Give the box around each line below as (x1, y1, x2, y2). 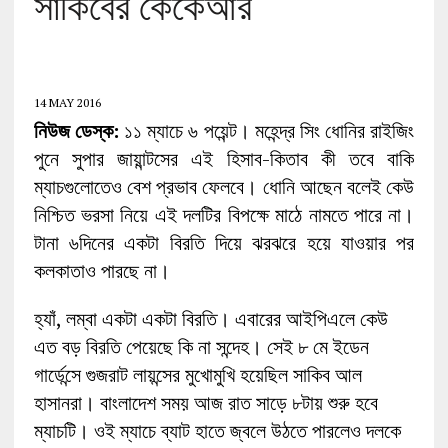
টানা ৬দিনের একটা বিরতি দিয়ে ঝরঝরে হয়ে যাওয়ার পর (33, 229, 415, 257)
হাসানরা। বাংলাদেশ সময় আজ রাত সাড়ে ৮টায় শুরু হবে (33, 389, 378, 417)
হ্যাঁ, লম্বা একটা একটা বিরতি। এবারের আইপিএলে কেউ (33, 305, 388, 333)
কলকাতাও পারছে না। (33, 257, 170, 285)
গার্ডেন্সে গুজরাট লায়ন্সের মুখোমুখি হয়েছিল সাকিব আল (33, 361, 362, 389)
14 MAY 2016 (33, 95, 101, 111)
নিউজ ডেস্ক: (33, 117, 119, 145)
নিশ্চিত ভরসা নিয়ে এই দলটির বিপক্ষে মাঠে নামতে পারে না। (33, 201, 415, 229)
